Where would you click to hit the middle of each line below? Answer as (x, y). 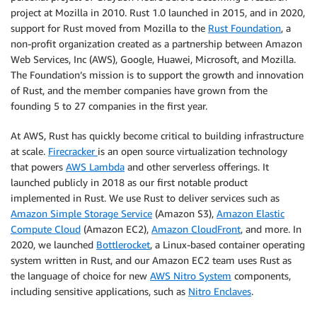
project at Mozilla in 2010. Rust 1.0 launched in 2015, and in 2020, (158, 12)
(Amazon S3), (184, 213)
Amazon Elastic (250, 213)
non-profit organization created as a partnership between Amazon (156, 44)
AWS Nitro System (191, 276)
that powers (38, 167)
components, (261, 276)
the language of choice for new (80, 276)
